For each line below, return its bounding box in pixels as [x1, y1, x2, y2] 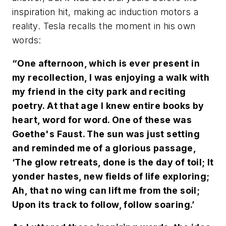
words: [12, 35, 41, 46]
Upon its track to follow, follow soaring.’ [12, 199, 195, 210]
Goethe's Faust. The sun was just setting [12, 128, 200, 139]
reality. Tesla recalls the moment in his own [12, 21, 196, 32]
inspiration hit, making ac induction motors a [12, 7, 198, 18]
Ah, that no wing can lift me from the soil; [12, 185, 200, 196]
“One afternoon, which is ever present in [12, 58, 200, 69]
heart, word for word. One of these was [12, 114, 192, 125]
